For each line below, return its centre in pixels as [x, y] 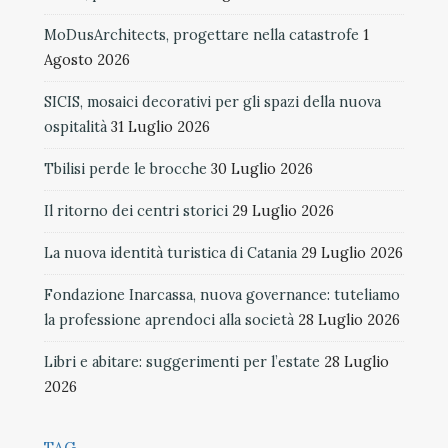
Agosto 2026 [87, 59]
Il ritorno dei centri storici [136, 210]
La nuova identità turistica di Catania [170, 252]
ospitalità [75, 126]
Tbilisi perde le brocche [125, 168]
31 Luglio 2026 [160, 126]
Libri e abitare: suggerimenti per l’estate [182, 361]
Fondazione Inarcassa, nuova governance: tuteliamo [222, 294]
